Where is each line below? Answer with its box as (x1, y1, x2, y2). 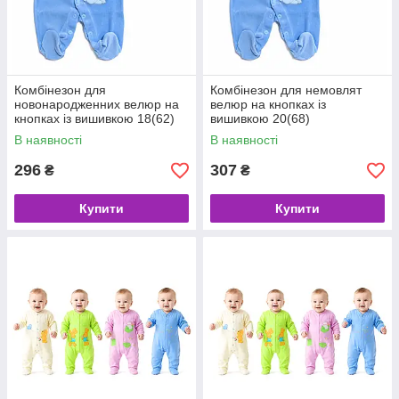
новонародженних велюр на (14, 97, 179, 111)
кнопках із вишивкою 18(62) (14, 111, 175, 126)
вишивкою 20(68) (210, 111, 310, 126)
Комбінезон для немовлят (210, 83, 362, 97)
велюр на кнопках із (210, 97, 326, 111)
